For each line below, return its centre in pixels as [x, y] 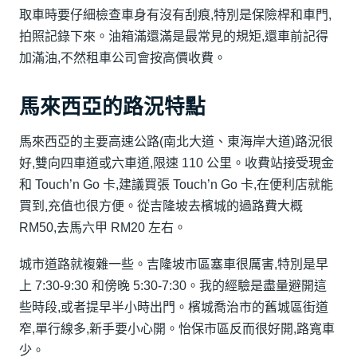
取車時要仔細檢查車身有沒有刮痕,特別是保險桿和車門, [175, 14]
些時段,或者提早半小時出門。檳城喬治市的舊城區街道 [174, 307]
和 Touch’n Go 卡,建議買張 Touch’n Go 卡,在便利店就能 [176, 185]
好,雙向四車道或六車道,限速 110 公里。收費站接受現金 [177, 163]
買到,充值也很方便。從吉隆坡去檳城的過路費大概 [161, 206]
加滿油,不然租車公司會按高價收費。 [123, 57]
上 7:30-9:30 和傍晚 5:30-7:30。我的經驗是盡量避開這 [173, 285]
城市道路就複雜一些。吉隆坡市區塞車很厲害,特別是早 [174, 264]
